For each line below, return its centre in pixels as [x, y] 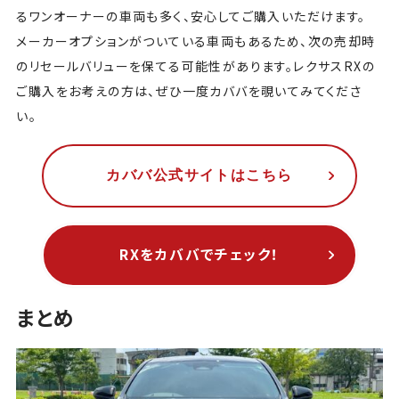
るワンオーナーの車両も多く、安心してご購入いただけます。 [193, 16]
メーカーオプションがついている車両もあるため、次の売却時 [196, 41]
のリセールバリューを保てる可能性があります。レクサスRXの [195, 65]
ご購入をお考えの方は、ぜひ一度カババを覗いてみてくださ [189, 90]
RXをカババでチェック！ [199, 255]
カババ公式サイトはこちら [199, 175]
